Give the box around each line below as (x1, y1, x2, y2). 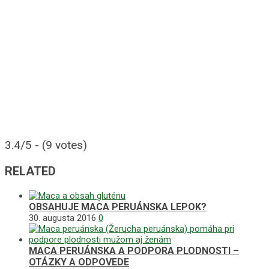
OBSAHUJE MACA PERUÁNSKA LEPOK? (29, 201, 207, 213)
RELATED (5, 164, 56, 179)
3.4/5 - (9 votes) (5, 138, 87, 153)
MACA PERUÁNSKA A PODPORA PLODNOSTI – (29, 245, 239, 257)
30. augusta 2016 (29, 213, 96, 224)
